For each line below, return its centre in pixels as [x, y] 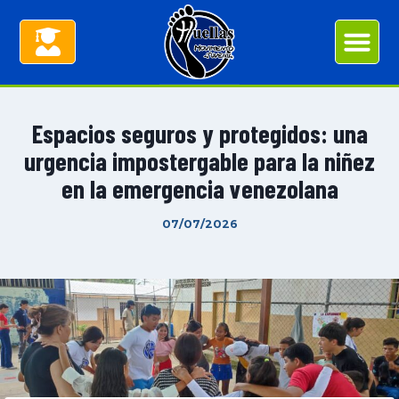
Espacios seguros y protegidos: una [199, 134]
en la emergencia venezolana [199, 189]
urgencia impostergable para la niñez [199, 161]
